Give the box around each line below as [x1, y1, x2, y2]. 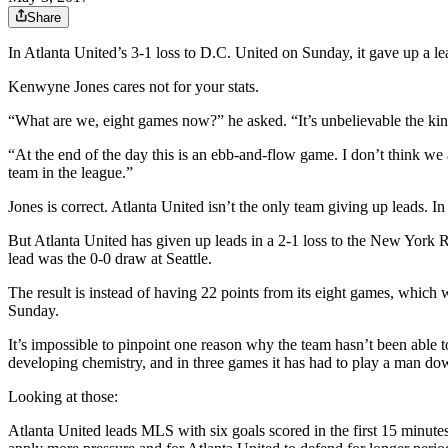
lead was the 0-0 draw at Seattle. [8, 250, 212, 268]
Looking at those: [8, 388, 118, 406]
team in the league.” [8, 164, 133, 182]
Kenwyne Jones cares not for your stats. [8, 78, 259, 96]
